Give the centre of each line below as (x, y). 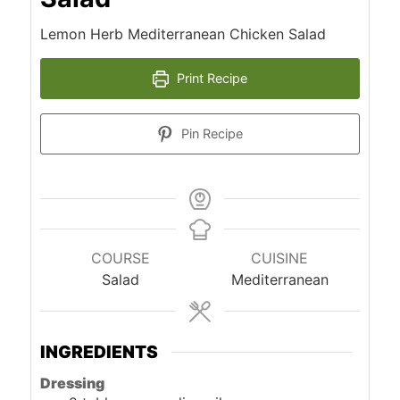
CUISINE (280, 258)
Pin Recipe (211, 134)
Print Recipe (211, 79)
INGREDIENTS (100, 352)
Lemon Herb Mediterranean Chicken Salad (183, 34)
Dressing (73, 383)
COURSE (120, 258)
